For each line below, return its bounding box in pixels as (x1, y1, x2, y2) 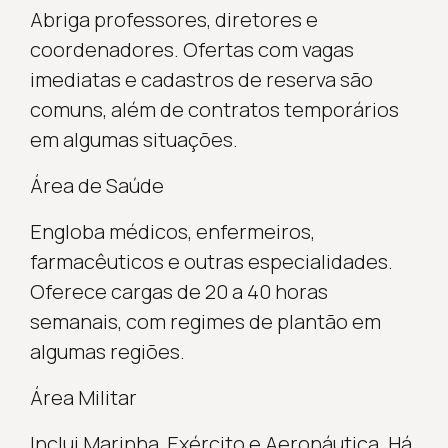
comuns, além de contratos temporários (29, 95, 399, 123)
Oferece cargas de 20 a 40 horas (29, 277, 328, 305)
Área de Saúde (29, 171, 164, 199)
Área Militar (29, 383, 137, 411)
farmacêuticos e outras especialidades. (29, 247, 393, 275)
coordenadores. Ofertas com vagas (29, 35, 354, 63)
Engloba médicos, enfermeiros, (29, 217, 315, 245)
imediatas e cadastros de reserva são (29, 65, 373, 93)
